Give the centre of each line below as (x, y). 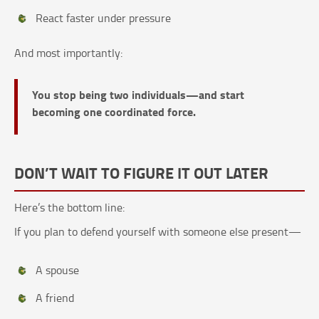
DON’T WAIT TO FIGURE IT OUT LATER (141, 173)
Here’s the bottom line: (69, 208)
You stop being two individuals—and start (138, 95)
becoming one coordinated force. (114, 112)
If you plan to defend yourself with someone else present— (158, 232)
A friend (55, 298)
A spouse (57, 270)
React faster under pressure (103, 18)
